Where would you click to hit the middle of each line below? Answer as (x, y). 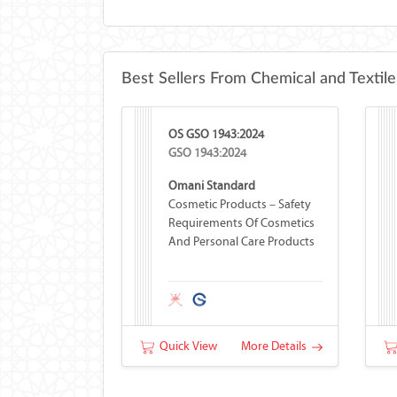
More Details (276, 346)
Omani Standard (211, 186)
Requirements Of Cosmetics (241, 223)
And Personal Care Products (241, 241)
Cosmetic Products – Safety (239, 204)
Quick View (185, 346)
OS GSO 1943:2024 (216, 134)
